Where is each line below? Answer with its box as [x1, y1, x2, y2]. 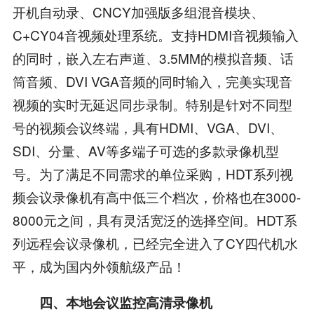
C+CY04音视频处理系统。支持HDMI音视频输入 [12, 25, 299, 44]
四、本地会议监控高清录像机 [12, 292, 212, 312]
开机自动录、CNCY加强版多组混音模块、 [12, 2, 264, 21]
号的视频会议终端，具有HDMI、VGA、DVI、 [12, 118, 283, 137]
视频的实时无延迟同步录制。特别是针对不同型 [12, 95, 292, 114]
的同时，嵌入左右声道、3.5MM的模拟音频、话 [12, 48, 294, 67]
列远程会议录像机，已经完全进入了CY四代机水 [12, 233, 298, 252]
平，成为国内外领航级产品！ [12, 257, 186, 275]
